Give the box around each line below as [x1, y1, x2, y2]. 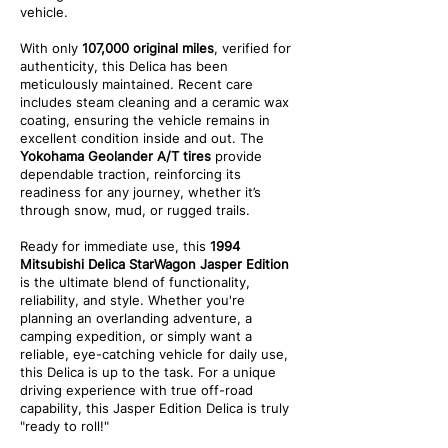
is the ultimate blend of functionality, [20, 274, 250, 290]
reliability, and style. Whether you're [20, 292, 245, 308]
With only [20, 40, 82, 56]
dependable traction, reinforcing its [20, 166, 241, 182]
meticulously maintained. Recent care [20, 76, 253, 92]
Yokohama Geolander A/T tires [20, 148, 211, 164]
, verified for [214, 40, 291, 56]
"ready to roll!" [20, 418, 109, 434]
